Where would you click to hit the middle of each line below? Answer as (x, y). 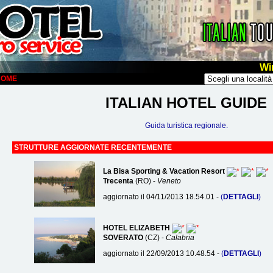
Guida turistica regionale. (186, 126)
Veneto (169, 181)
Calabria (180, 238)
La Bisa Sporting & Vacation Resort (164, 172)
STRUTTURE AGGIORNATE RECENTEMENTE (93, 148)
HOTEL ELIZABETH (136, 228)
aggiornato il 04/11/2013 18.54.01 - (161, 197)
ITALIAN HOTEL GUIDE (186, 103)
